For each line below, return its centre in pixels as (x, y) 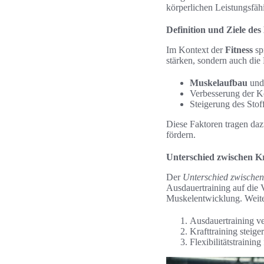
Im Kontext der (196, 50)
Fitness (239, 50)
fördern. (181, 135)
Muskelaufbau (219, 83)
